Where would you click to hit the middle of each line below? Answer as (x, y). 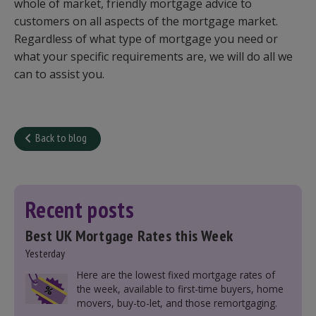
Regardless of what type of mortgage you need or (146, 39)
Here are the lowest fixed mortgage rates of (176, 275)
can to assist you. (59, 74)
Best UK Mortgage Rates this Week (129, 236)
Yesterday (45, 254)
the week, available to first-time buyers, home (180, 289)
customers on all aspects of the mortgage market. (146, 22)
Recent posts (80, 210)
